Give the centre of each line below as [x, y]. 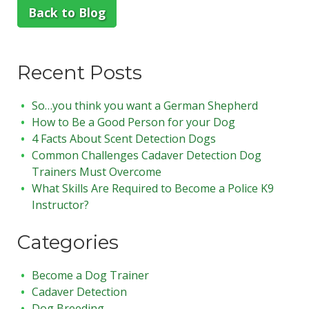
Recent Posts [79, 72]
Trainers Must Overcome [96, 171]
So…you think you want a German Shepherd [144, 105]
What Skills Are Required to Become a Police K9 [152, 188]
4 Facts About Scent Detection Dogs [123, 138]
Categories [68, 242]
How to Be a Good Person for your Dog [133, 122]
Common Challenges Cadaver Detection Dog [146, 155]
